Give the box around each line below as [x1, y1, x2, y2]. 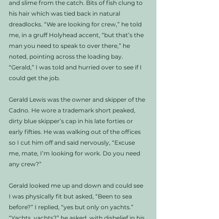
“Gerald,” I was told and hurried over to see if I [9, 63, 143, 71]
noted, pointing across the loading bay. [9, 52, 125, 60]
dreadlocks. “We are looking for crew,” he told [9, 20, 143, 28]
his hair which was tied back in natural [9, 9, 122, 17]
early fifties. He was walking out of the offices [9, 128, 142, 135]
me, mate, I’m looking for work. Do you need [9, 149, 142, 157]
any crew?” [9, 160, 43, 168]
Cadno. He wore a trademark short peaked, [9, 106, 137, 114]
